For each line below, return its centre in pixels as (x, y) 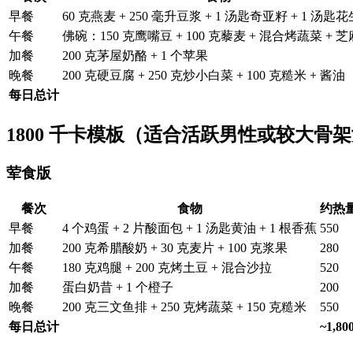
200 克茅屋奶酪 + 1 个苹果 (135, 56)
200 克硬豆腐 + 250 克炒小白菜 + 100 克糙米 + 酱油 (204, 76)
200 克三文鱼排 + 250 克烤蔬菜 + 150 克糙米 (184, 307)
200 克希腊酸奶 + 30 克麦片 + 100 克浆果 (175, 247)
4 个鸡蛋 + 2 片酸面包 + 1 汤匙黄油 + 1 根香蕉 (190, 228)
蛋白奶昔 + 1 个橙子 (118, 287)
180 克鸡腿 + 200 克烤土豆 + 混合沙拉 (167, 267)
